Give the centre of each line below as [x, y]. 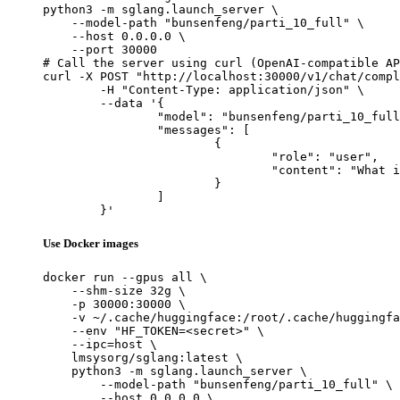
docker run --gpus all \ [125, 278]
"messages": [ [100, 129]
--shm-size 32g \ [114, 291]
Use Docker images [91, 244]
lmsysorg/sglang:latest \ [143, 358]
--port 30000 [100, 49]
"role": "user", [157, 156]
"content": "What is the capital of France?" [157, 170]
